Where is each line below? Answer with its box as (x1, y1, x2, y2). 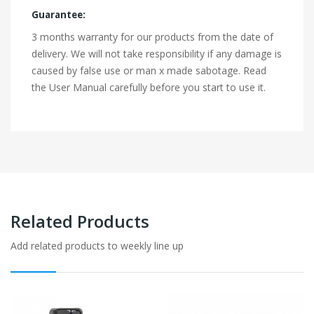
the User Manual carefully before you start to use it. (32, 81, 266, 95)
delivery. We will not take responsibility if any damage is (32, 47, 282, 61)
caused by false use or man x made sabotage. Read (32, 64, 266, 78)
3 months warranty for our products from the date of (32, 30, 273, 44)
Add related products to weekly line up (11, 239, 184, 253)
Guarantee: (32, 8, 86, 22)
